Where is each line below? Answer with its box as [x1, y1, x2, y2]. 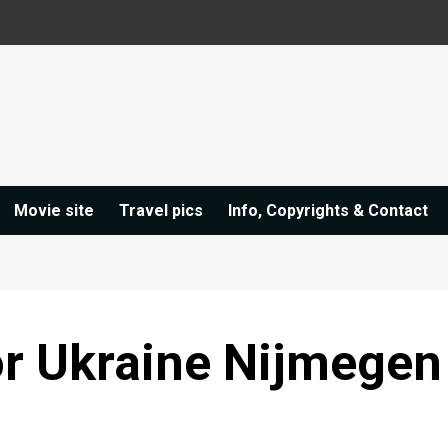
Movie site [14, 201, 94, 220]
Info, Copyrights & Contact [228, 201, 428, 220]
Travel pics [119, 201, 203, 220]
